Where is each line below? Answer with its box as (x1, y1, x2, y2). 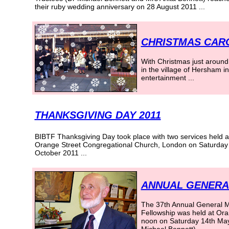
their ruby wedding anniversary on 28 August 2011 (34, 3, 197, 11)
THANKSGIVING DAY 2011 (34, 109, 161, 121)
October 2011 (34, 149, 79, 157)
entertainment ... (141, 74, 194, 82)
